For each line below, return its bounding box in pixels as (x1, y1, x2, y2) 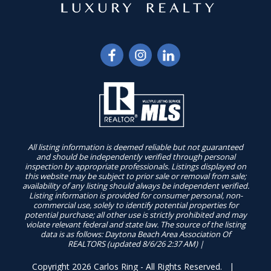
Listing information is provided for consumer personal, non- (28, 189, 243, 201)
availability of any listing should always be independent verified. (22, 180, 249, 191)
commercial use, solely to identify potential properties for (33, 199, 238, 211)
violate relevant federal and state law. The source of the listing (25, 218, 246, 230)
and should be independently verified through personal (36, 151, 235, 162)
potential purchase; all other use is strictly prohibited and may (24, 209, 247, 220)
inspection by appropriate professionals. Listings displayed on (25, 160, 246, 172)
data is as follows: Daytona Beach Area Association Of (41, 228, 230, 240)
